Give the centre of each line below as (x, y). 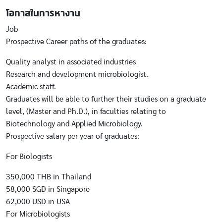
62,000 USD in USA (38, 202)
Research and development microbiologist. (77, 74)
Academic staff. (31, 87)
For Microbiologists (38, 214)
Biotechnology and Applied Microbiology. (74, 124)
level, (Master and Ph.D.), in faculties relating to (86, 111)
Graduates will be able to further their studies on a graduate (106, 99)
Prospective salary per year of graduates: (73, 136)
